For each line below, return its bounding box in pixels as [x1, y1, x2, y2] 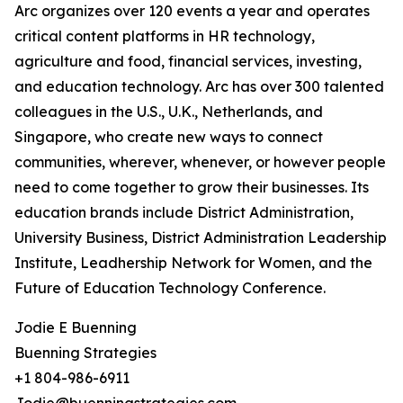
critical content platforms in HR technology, [14, 27, 315, 46]
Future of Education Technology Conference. [14, 279, 326, 298]
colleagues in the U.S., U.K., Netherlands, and [14, 103, 323, 121]
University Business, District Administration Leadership [14, 228, 387, 247]
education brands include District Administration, [14, 203, 354, 222]
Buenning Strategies [14, 344, 157, 363]
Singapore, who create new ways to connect [14, 128, 323, 147]
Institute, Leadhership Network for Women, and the [14, 254, 372, 273]
